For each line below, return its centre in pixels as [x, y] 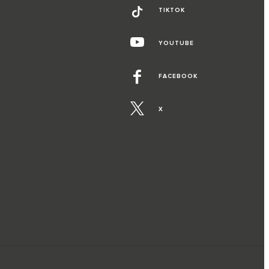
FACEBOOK [178, 77]
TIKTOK [171, 11]
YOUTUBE [176, 44]
